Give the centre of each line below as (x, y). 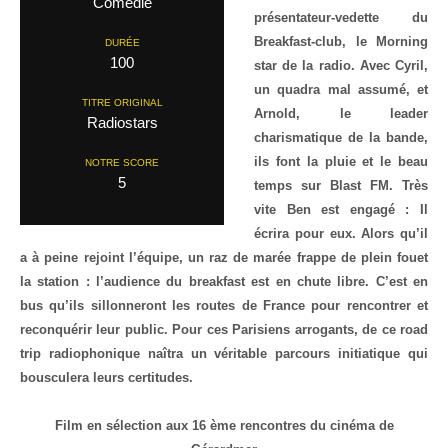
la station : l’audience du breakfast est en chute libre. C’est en (224, 281)
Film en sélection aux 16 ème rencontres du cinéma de (224, 425)
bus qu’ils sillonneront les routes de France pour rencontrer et (224, 305)
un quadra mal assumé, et (341, 89)
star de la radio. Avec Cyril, (341, 65)
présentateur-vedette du (341, 17)
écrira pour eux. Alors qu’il (341, 233)
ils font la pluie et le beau (341, 161)
